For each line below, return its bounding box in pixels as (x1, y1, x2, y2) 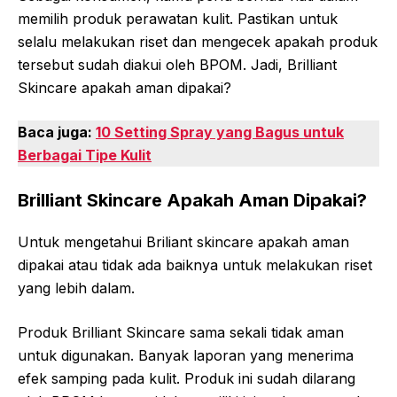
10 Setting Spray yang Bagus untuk (96, 123, 344, 142)
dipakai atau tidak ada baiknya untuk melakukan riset (18, 256, 372, 275)
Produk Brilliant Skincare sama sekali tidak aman (18, 323, 344, 342)
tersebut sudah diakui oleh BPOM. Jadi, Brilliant (18, 56, 337, 74)
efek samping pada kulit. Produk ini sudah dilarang (18, 370, 355, 388)
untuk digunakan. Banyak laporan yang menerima (18, 346, 354, 365)
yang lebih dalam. (18, 279, 135, 298)
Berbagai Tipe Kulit (18, 146, 152, 165)
